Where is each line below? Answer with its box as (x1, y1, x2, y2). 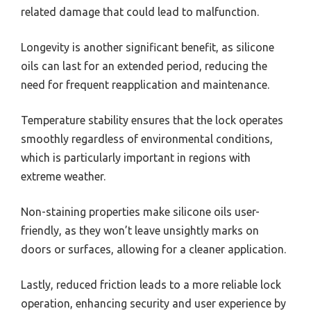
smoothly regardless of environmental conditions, (21, 132, 273, 145)
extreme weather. (21, 169, 106, 183)
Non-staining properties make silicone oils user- (21, 205, 260, 218)
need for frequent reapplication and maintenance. (21, 78, 269, 91)
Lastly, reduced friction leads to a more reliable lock (21, 278, 281, 291)
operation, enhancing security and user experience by (21, 296, 286, 310)
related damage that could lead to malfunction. (21, 5, 259, 18)
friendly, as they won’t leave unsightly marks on (21, 224, 259, 237)
